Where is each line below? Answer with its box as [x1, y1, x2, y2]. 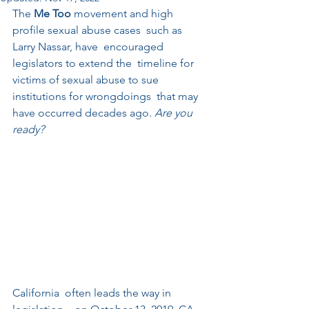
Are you [154, 106, 195, 119]
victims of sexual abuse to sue [12, 73, 161, 86]
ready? [12, 123, 47, 136]
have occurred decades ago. [12, 106, 154, 119]
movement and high [71, 7, 176, 20]
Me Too [34, 7, 71, 20]
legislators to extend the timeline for [12, 57, 197, 70]
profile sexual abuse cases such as [12, 23, 185, 37]
